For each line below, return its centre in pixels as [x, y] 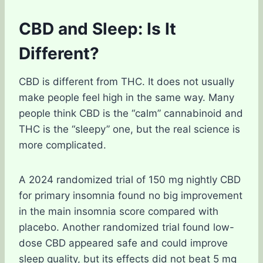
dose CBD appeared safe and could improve [123, 243]
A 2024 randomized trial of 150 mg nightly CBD [130, 180]
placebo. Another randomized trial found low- [127, 227]
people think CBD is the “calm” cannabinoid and [131, 113]
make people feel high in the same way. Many [127, 97]
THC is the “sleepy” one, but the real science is [129, 129]
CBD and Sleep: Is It [97, 29]
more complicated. [63, 145]
